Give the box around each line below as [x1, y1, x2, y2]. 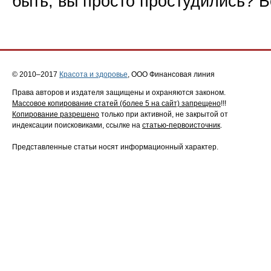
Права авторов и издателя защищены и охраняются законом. [12, 88, 226, 97]
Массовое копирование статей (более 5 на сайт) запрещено [12, 99, 221, 108]
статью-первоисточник [142, 121, 220, 130]
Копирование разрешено [12, 110, 99, 119]
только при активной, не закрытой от [99, 110, 228, 119]
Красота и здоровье [59, 70, 128, 79]
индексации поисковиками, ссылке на [12, 121, 142, 130]
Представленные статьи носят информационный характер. [12, 143, 218, 152]
